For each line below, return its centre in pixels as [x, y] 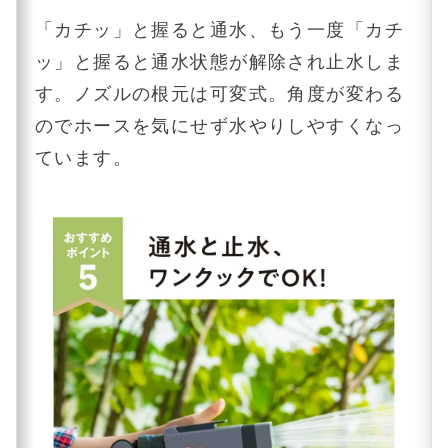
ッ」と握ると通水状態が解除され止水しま [219, 61]
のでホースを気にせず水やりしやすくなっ [219, 125]
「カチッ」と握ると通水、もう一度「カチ [219, 29]
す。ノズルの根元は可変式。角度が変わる [219, 93]
